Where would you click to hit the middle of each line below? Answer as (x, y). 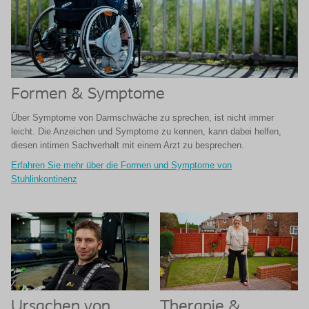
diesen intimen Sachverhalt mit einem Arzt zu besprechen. (128, 145)
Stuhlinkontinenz (44, 179)
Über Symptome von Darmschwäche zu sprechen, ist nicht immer (142, 118)
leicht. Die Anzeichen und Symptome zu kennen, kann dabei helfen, (146, 131)
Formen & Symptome (88, 94)
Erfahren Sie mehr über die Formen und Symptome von (121, 165)
